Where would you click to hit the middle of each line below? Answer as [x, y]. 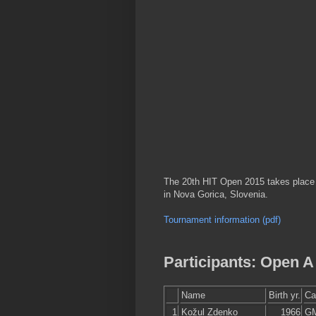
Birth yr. [285, 296]
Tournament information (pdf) [222, 220]
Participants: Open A [239, 262]
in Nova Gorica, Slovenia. [216, 195]
